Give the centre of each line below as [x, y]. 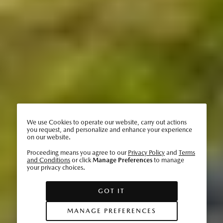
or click [81, 160]
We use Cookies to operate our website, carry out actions [107, 122]
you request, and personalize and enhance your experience [109, 130]
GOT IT [111, 191]
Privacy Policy [146, 153]
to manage [168, 160]
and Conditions [48, 160]
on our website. [49, 137]
